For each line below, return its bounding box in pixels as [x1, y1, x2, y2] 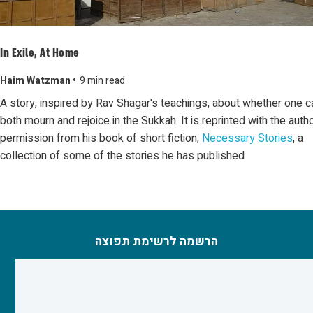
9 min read [80, 73, 125, 88]
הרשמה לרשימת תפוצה [95, 233, 218, 250]
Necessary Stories [202, 130, 293, 147]
